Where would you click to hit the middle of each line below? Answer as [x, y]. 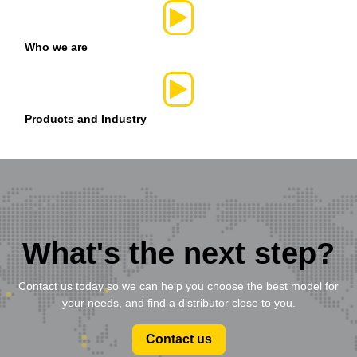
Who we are [56, 47]
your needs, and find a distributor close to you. [178, 302]
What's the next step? [178, 253]
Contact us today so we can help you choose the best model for [178, 286]
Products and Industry [86, 118]
